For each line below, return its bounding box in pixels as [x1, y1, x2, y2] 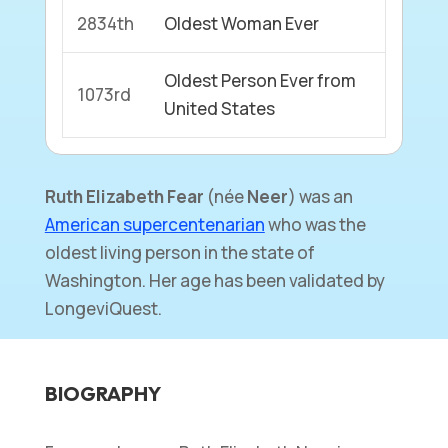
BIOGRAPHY [44, 380, 161, 406]
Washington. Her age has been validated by [44, 268, 385, 292]
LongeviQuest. [44, 296, 162, 320]
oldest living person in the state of [44, 240, 315, 264]
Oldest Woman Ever [164, 11, 320, 35]
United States [164, 96, 276, 120]
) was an [287, 184, 353, 208]
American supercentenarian [44, 212, 265, 236]
